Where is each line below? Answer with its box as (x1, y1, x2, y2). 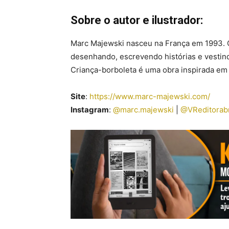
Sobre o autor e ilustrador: (71, 14, 203, 27)
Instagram (71, 105, 109, 115)
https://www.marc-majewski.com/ (89, 91, 210, 102)
